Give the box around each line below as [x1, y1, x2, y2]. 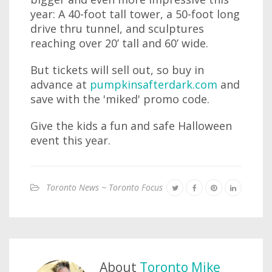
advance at [30, 77, 90, 92]
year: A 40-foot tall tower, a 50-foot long [30, 7, 240, 21]
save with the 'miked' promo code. [30, 92, 209, 106]
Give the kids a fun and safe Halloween [30, 118, 232, 133]
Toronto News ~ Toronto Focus [46, 182, 163, 193]
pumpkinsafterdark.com [90, 77, 217, 92]
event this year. [30, 133, 110, 148]
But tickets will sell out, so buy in [30, 63, 204, 77]
